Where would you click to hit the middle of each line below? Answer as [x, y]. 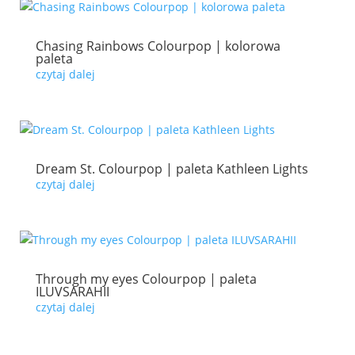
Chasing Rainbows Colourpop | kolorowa [158, 46]
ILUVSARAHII [72, 292]
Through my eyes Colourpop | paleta [146, 279]
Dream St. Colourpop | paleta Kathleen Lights [172, 169]
